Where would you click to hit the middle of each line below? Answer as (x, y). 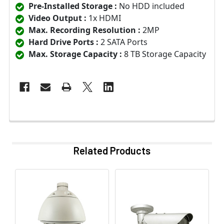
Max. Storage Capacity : (75, 54)
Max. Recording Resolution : (84, 30)
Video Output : (57, 18)
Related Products (112, 151)
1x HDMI (104, 18)
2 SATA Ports (123, 42)
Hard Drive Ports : (63, 42)
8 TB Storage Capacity (164, 54)
